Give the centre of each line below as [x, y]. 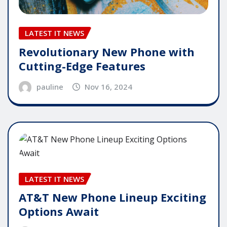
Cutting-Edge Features [82, 66]
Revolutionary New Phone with [107, 51]
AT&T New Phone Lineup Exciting [112, 197]
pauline [50, 86]
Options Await [59, 212]
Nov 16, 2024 [109, 86]
